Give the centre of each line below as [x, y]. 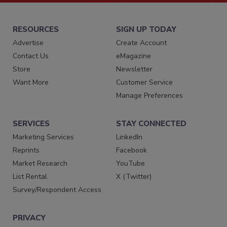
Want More [31, 82]
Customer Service [145, 82]
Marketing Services [43, 137]
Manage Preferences [150, 95]
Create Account [142, 43]
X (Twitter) [134, 176]
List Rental [30, 176]
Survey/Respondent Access [57, 190]
